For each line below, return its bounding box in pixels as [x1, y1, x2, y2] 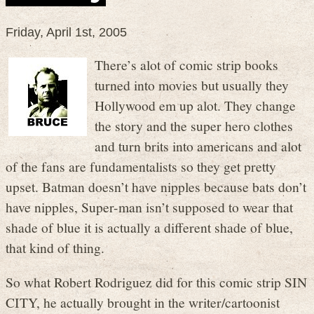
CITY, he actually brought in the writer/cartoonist [6, 292, 280, 311]
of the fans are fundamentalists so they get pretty [6, 157, 276, 176]
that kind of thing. [6, 238, 104, 257]
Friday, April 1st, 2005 [6, 25, 127, 39]
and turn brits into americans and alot [95, 137, 301, 156]
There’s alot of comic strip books [95, 55, 278, 74]
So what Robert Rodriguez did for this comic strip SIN [6, 272, 307, 291]
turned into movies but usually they [95, 76, 289, 95]
